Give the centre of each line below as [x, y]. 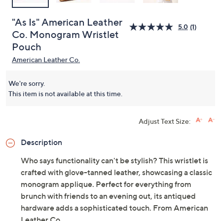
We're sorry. [27, 83]
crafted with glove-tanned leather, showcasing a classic [116, 172]
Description [41, 142]
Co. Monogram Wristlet [65, 35]
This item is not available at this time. [65, 93]
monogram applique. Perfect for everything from [106, 184]
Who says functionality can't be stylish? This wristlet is [114, 160]
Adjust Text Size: [165, 121]
